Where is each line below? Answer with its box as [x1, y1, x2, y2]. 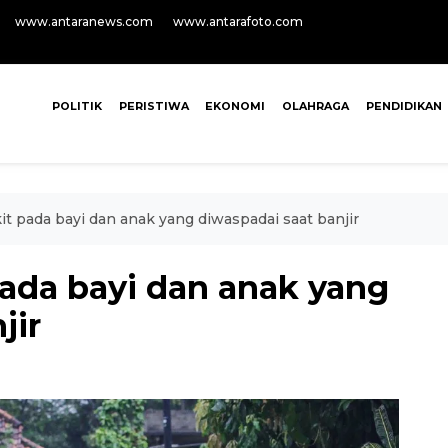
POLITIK [51, 99, 102, 113]
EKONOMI [205, 99, 266, 113]
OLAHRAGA [282, 99, 350, 113]
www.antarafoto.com [173, 14, 303, 29]
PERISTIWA [118, 99, 189, 113]
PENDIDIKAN [365, 99, 442, 113]
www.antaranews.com [15, 14, 153, 29]
